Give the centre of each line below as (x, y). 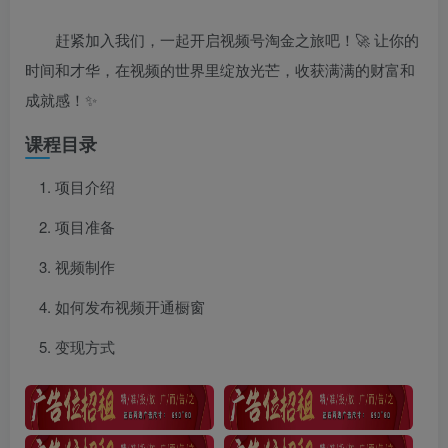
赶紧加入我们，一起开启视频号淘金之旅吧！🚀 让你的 (237, 40)
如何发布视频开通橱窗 (130, 307)
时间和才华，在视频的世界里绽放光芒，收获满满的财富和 (220, 70)
